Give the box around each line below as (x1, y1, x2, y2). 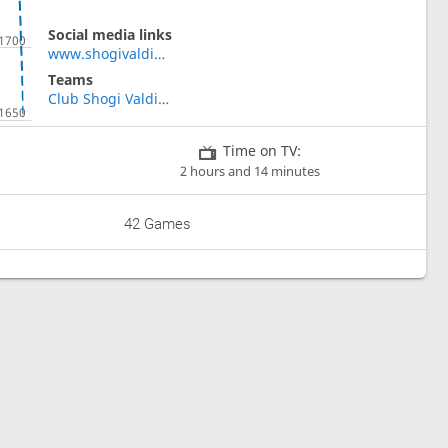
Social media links (47, 24, 172, 44)
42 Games (124, 215, 192, 234)
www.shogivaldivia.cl (153, 43, 165, 63)
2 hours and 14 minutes (180, 162, 321, 180)
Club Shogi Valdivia (157, 88, 169, 108)
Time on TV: (223, 140, 302, 160)
